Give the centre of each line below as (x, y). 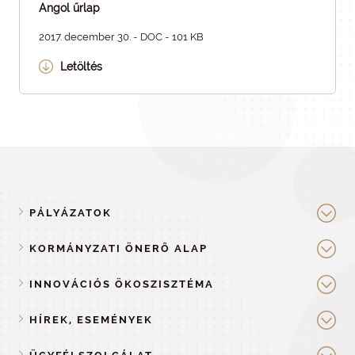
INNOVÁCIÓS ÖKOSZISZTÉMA (121, 284)
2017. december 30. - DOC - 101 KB (121, 37)
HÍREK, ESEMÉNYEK (91, 320)
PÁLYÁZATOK (70, 213)
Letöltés (81, 67)
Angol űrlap (69, 8)
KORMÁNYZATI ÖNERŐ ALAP (118, 248)
